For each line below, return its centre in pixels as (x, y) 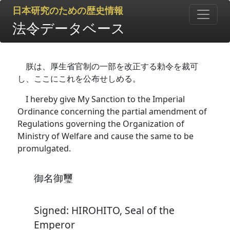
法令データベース (69, 28)
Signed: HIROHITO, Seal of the (104, 210)
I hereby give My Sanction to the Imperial (105, 99)
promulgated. (44, 148)
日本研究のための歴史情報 (68, 11)
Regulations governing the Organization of (101, 124)
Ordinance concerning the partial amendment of (112, 111)
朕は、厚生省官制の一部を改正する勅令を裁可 (112, 66)
